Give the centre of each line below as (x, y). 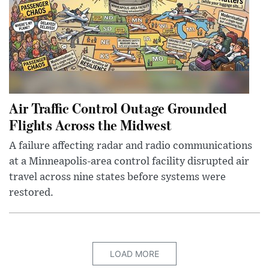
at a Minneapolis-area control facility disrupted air (129, 162)
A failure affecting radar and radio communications (131, 146)
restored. (31, 193)
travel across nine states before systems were (117, 177)
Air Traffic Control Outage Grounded (118, 108)
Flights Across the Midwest (90, 125)
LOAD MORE (134, 254)
